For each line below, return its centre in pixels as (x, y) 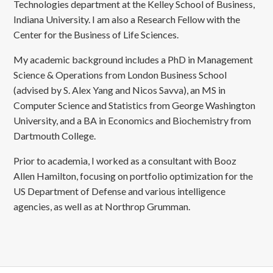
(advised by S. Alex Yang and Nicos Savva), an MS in (120, 90)
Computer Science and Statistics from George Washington (135, 105)
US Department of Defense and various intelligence (120, 191)
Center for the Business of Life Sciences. (96, 34)
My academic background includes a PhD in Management (133, 59)
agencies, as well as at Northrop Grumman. (102, 206)
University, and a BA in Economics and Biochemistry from (133, 120)
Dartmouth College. (55, 135)
